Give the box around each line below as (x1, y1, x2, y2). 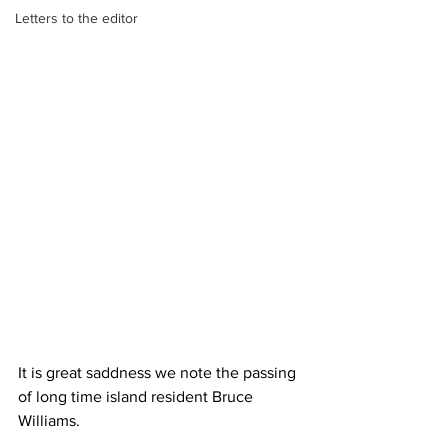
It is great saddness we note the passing (18, 364, 300, 382)
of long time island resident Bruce (18, 388, 257, 406)
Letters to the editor (15, 10, 138, 26)
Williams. (18, 412, 80, 430)
